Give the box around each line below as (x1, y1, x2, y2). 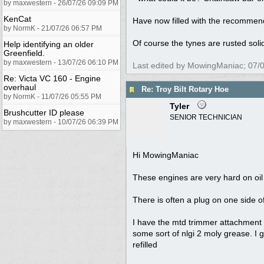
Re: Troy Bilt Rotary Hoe (141, 85, 229, 94)
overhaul (4, 82, 36, 92)
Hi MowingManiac (133, 150, 199, 160)
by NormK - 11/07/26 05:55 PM (4, 92, 101, 101)
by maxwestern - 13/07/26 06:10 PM (4, 58, 118, 67)
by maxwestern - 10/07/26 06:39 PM (4, 117, 118, 126)
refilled (133, 239, 157, 249)
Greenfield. (4, 48, 45, 58)
